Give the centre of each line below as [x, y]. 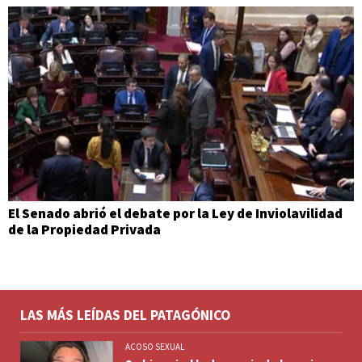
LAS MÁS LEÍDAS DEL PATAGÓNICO [125, 316]
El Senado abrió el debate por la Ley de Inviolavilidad [175, 214]
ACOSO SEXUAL [155, 347]
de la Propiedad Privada [84, 230]
